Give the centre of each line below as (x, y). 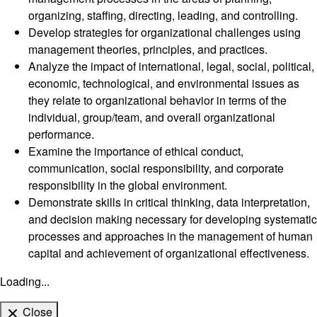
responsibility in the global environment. (128, 185)
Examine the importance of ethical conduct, (136, 151)
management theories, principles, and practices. (148, 50)
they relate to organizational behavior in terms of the (157, 100)
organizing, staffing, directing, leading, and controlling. (163, 16)
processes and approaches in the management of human (171, 236)
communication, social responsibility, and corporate (156, 168)
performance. (61, 134)
